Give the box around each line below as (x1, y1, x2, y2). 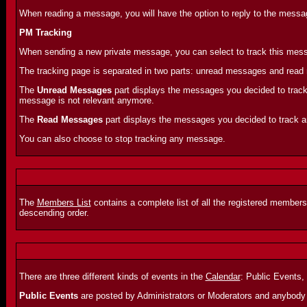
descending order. (19, 208, 89, 218)
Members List (36, 197, 91, 208)
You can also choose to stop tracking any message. (19, 134, 225, 144)
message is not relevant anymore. (19, 95, 154, 106)
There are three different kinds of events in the (19, 271, 206, 282)
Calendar (205, 271, 241, 282)
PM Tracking (19, 27, 72, 38)
